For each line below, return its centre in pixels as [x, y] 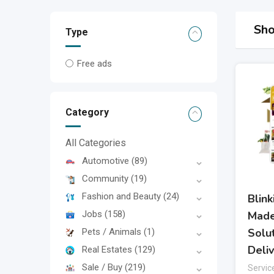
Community [106, 179]
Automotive [107, 161]
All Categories [96, 143]
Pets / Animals [113, 232]
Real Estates [108, 250]
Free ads [95, 64]
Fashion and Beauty [123, 197]
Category [87, 113]
